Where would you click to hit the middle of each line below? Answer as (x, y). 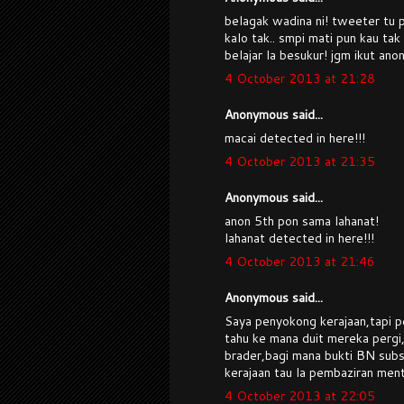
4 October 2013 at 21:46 (300, 262)
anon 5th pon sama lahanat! (302, 221)
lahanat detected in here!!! (299, 239)
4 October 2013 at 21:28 (300, 79)
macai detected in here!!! (295, 138)
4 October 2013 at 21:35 (300, 162)
